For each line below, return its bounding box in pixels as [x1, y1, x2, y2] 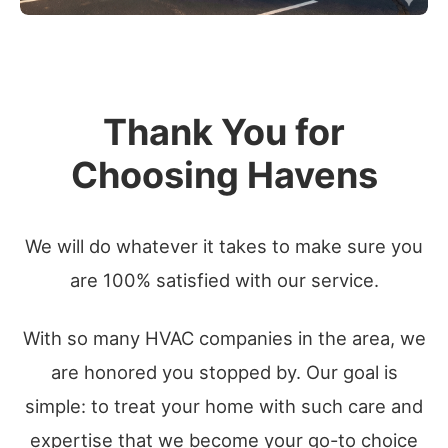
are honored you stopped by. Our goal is [50, 361, 398, 383]
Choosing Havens [70, 153, 378, 197]
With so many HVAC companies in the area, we [22, 327, 426, 349]
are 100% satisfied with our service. [69, 269, 379, 291]
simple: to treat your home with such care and [25, 395, 423, 417]
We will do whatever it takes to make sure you [25, 235, 423, 257]
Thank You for [103, 110, 345, 154]
